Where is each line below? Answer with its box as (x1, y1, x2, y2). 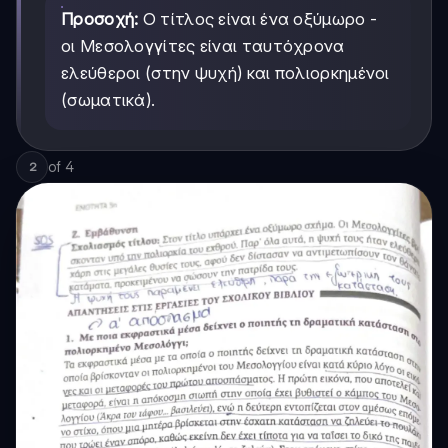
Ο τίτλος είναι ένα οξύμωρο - (138, 8, 378, 29)
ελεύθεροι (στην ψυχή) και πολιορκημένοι (61, 62, 390, 83)
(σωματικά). (61, 89, 156, 110)
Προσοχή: (61, 8, 139, 29)
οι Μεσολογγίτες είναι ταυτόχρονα (61, 35, 345, 56)
